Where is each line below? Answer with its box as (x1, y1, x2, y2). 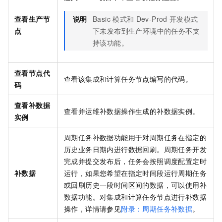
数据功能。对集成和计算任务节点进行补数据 (64, 192, 207, 202)
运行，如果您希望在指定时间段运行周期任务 (64, 168, 207, 178)
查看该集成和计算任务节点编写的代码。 (64, 74, 193, 84)
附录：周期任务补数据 (121, 204, 193, 214)
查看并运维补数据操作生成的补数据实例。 (64, 106, 200, 116)
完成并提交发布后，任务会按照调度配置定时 (64, 156, 207, 166)
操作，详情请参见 (64, 204, 121, 214)
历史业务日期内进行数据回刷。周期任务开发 (64, 144, 207, 155)
